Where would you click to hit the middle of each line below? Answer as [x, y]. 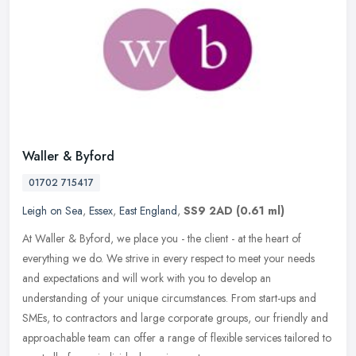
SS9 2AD [208, 211]
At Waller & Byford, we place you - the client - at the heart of [162, 239]
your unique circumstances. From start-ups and [210, 298]
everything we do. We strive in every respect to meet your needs [168, 259]
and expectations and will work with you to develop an [147, 279]
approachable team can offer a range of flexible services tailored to [177, 338]
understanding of [61, 298]
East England [148, 211]
